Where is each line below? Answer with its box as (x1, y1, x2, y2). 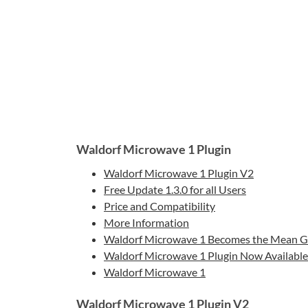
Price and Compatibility (104, 199, 215, 212)
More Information (104, 216, 189, 229)
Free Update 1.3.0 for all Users (104, 183, 246, 196)
